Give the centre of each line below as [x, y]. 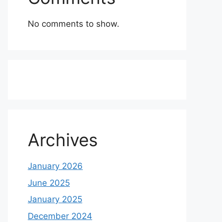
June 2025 [49, 183]
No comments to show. [74, 24]
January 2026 [55, 166]
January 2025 [55, 199]
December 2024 [60, 216]
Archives [63, 140]
